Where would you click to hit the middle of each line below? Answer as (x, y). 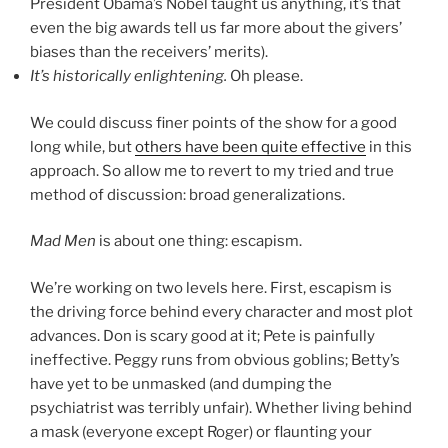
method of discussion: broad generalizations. (187, 194)
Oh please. (265, 76)
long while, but (82, 146)
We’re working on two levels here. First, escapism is (211, 287)
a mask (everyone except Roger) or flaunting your (201, 431)
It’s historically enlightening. (128, 76)
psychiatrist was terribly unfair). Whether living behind (221, 407)
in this (389, 146)
